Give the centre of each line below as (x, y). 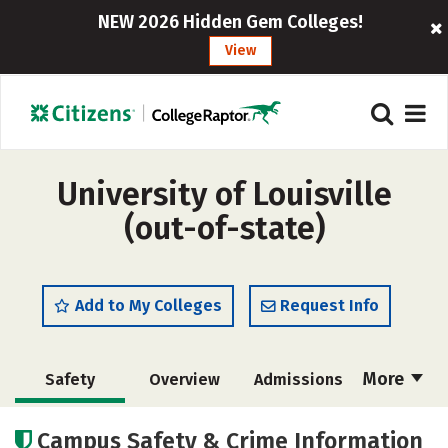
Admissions (298, 379)
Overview (184, 379)
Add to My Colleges (148, 305)
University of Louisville (224, 194)
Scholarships (293, 425)
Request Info (329, 305)
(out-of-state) (224, 228)
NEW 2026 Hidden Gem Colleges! (231, 22)
